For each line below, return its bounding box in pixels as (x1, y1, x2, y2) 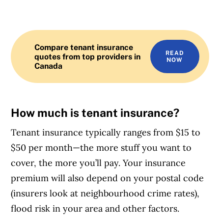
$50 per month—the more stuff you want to (11, 142, 192, 154)
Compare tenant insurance (34, 42, 134, 52)
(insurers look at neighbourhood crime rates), (11, 188, 200, 199)
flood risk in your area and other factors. (11, 203, 180, 215)
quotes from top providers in (34, 52, 141, 61)
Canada (34, 61, 63, 71)
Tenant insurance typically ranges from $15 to (11, 127, 201, 138)
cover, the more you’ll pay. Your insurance (11, 157, 186, 169)
